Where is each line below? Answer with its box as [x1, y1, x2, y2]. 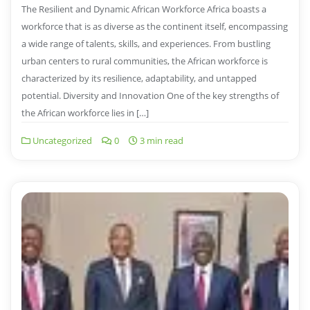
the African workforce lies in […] [21, 107, 149, 120]
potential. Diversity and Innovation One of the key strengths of [21, 89, 279, 102]
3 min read [138, 134, 183, 147]
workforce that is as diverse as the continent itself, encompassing [21, 20, 288, 33]
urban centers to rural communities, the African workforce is [21, 55, 268, 68]
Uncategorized [30, 134, 92, 147]
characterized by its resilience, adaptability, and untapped [21, 72, 257, 85]
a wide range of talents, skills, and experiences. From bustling [21, 37, 271, 51]
